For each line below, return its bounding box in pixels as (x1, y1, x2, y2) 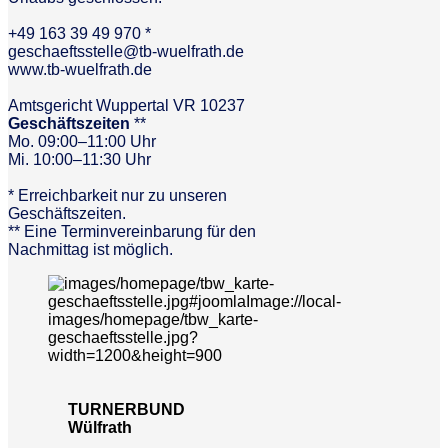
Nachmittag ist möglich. (8, 241, 173, 258)
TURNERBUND (68, 401, 185, 418)
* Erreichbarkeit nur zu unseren (8, 187, 227, 204)
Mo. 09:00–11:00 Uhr (8, 133, 156, 150)
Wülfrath (68, 419, 132, 436)
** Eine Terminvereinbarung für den (8, 223, 256, 240)
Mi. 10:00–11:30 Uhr (8, 151, 151, 168)
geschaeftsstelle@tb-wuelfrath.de (8, 43, 244, 60)
